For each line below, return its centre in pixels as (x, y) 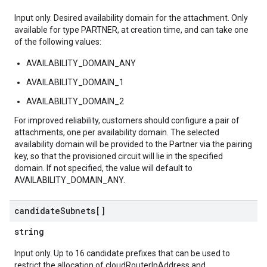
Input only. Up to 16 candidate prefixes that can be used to (122, 253)
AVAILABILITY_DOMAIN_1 (75, 82)
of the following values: (58, 42)
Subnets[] (83, 211)
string (29, 232)
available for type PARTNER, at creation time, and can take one (131, 30)
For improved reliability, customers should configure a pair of (127, 120)
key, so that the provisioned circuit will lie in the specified (119, 156)
